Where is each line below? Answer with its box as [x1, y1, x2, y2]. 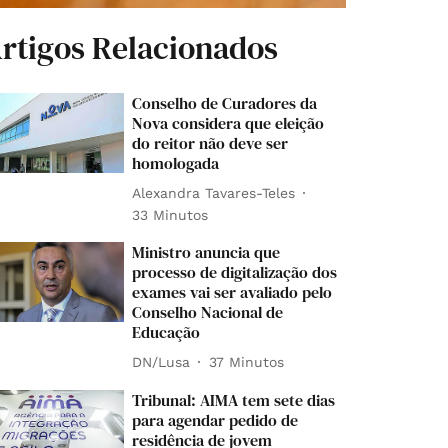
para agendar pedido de [132, 409, 299, 432]
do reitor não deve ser [132, 132, 289, 155]
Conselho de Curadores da [132, 92, 318, 115]
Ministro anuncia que [132, 241, 281, 264]
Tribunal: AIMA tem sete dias [132, 389, 336, 412]
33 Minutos [132, 207, 209, 224]
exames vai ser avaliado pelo [132, 281, 333, 304]
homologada [132, 152, 220, 175]
